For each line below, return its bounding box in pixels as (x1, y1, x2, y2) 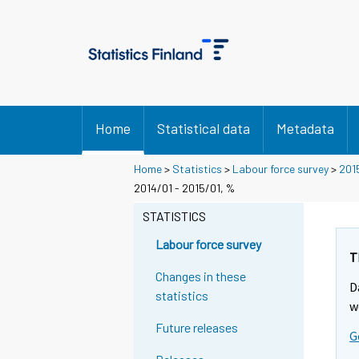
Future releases (155, 320, 239, 336)
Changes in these (155, 268, 247, 284)
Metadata (276, 119, 334, 137)
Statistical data (157, 119, 250, 137)
